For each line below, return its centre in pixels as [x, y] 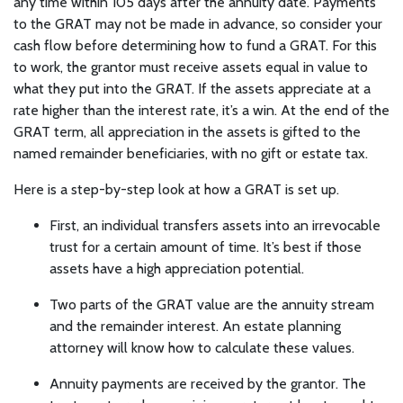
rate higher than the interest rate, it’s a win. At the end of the [201, 110]
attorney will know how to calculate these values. [202, 348]
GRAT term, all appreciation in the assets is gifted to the [187, 132]
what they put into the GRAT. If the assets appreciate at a [192, 89]
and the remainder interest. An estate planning [195, 326]
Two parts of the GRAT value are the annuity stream [212, 304]
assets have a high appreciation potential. [177, 269]
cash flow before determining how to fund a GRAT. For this [195, 45]
